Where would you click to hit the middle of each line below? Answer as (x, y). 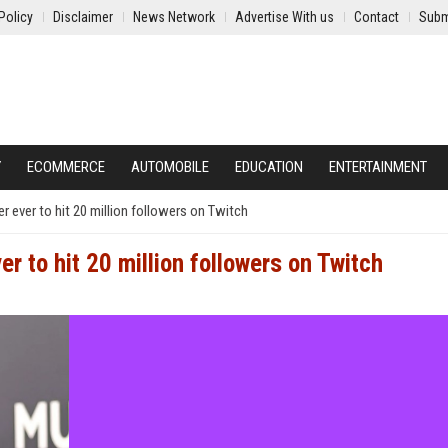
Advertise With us (284, 17)
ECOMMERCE (66, 167)
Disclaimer (83, 17)
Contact (376, 17)
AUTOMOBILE (170, 167)
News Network (174, 17)
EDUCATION (269, 167)
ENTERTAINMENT (378, 167)
